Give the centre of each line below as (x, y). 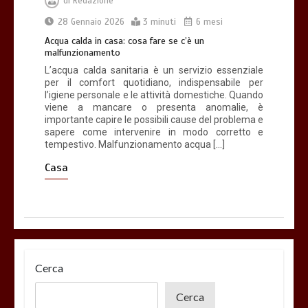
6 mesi (208, 22)
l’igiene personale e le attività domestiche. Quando (154, 95)
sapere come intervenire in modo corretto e (154, 132)
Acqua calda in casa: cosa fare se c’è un (124, 41)
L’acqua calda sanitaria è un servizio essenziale (154, 70)
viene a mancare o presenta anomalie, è (154, 108)
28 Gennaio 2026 (91, 22)
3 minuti (159, 22)
